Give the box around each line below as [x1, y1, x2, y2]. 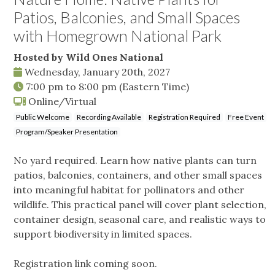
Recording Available [77, 112, 141, 122]
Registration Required [149, 112, 220, 122]
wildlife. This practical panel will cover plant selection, [14, 198, 266, 211]
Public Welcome [16, 112, 69, 122]
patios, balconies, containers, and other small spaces [14, 169, 262, 182]
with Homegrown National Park [14, 26, 222, 45]
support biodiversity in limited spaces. [14, 228, 192, 241]
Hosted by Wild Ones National [14, 51, 163, 64]
